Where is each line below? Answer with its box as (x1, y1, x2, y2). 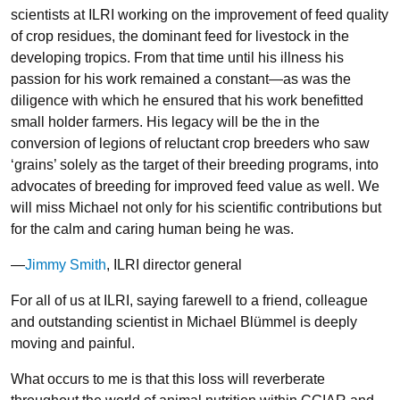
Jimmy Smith (25, 257, 106, 272)
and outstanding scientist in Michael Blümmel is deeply (11, 314, 357, 329)
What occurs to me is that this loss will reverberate (11, 371, 325, 387)
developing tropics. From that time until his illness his (11, 50, 344, 65)
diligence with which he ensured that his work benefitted (11, 93, 363, 108)
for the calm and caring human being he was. (11, 221, 294, 237)
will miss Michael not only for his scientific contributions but (11, 200, 381, 215)
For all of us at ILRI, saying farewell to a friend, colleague (11, 293, 368, 308)
